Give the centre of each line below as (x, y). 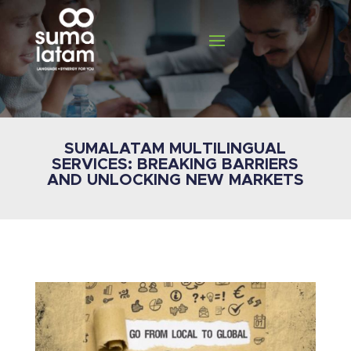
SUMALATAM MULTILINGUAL (175, 149)
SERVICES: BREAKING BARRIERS (175, 165)
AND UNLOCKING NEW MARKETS (175, 180)
